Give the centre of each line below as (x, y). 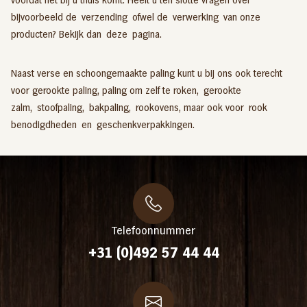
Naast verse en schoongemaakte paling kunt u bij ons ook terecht (147, 73)
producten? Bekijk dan (59, 34)
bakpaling (109, 107)
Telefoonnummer (153, 230)
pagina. (145, 34)
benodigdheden (44, 124)
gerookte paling (65, 90)
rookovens (157, 107)
